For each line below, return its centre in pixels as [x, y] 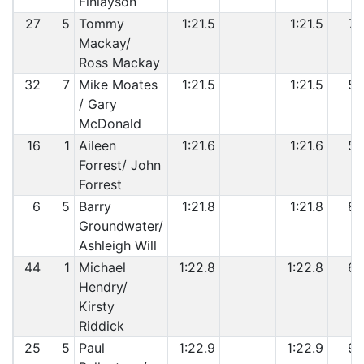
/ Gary [97, 104]
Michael [102, 267]
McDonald [110, 123]
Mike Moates [118, 84]
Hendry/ [103, 287]
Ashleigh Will [117, 245]
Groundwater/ [121, 226]
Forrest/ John [119, 165]
